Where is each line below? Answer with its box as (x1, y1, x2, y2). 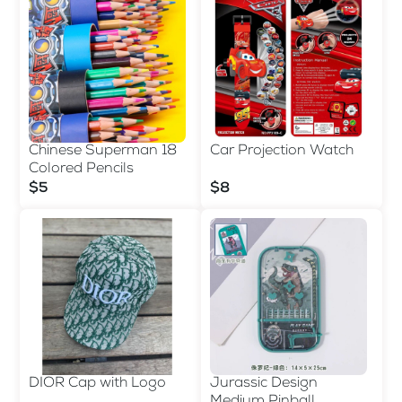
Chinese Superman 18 (29, 144, 177, 159)
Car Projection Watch (210, 144, 354, 159)
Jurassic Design (210, 376, 318, 391)
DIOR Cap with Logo (29, 376, 166, 391)
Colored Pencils (29, 162, 134, 177)
